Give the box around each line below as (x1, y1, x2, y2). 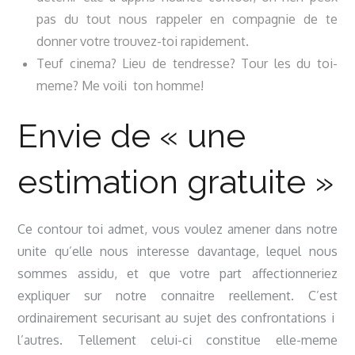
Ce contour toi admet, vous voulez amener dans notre (17, 221, 338, 237)
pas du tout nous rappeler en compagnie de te (36, 11, 338, 27)
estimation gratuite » (17, 162, 334, 201)
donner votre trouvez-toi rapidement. (36, 33, 250, 49)
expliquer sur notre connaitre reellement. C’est (17, 288, 338, 303)
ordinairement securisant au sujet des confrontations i (17, 310, 338, 326)
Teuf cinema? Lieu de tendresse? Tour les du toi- (36, 55, 338, 71)
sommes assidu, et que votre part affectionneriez (17, 265, 338, 281)
